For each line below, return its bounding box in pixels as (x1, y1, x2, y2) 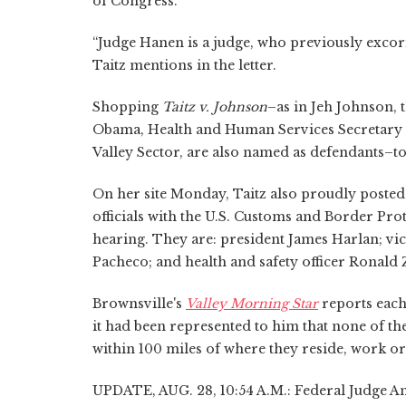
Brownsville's (92, 295, 186, 312)
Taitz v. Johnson (162, 98, 267, 115)
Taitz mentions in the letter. (92, 56, 276, 73)
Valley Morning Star (186, 295, 318, 312)
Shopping (92, 98, 162, 115)
